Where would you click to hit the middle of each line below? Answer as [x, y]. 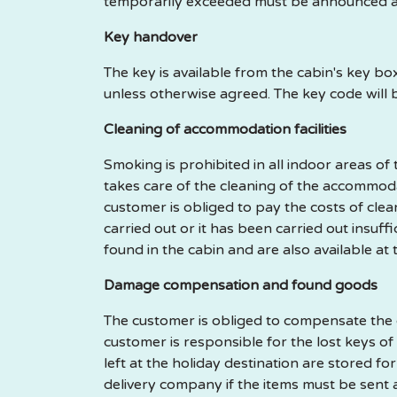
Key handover [151, 37]
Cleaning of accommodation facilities [225, 129]
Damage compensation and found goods [241, 285]
